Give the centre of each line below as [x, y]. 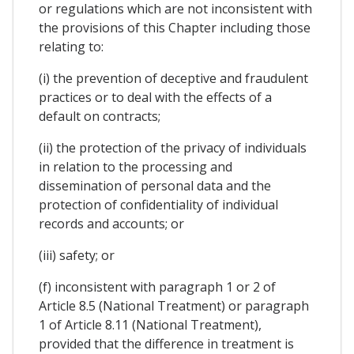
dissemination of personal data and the [155, 185]
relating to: [71, 46]
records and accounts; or [111, 223]
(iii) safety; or [77, 255]
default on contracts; [100, 116]
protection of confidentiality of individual [158, 204]
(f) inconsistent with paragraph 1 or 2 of [157, 286]
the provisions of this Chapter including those [175, 27]
